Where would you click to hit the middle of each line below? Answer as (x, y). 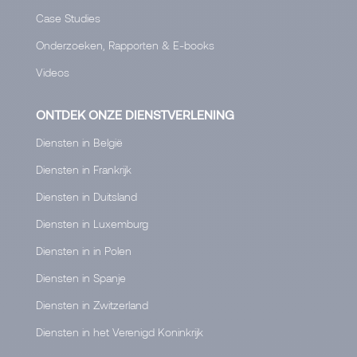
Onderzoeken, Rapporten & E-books (125, 45)
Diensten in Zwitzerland (92, 304)
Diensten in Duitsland (86, 196)
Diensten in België (79, 142)
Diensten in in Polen (84, 250)
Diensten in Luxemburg (92, 223)
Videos (53, 72)
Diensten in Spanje (81, 277)
